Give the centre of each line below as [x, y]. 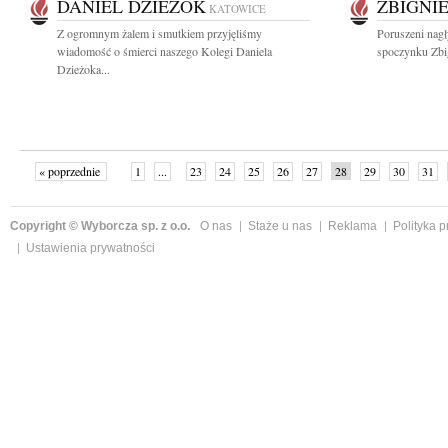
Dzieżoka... [83, 69]
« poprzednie [70, 171]
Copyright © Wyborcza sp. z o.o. [100, 226]
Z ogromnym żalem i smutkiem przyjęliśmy [159, 33]
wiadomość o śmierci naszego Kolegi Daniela [164, 51]
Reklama [352, 226]
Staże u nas [280, 226]
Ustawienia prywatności [90, 248]
